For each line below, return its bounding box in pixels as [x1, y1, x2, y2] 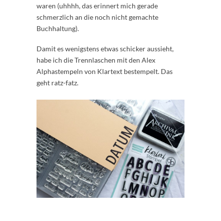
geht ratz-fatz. [37, 78, 78, 87]
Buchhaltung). [37, 24, 79, 33]
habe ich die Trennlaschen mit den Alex [37, 55, 155, 64]
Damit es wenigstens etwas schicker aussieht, [37, 44, 174, 53]
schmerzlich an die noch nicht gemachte [37, 12, 158, 21]
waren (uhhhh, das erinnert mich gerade [37, 1, 158, 10]
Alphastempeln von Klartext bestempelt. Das [37, 67, 173, 75]
